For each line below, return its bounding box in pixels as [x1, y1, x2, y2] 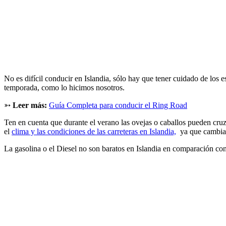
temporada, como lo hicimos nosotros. [4, 83, 125, 92]
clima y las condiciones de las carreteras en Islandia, [12, 127, 176, 136]
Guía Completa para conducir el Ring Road [49, 100, 187, 109]
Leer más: [13, 100, 49, 109]
